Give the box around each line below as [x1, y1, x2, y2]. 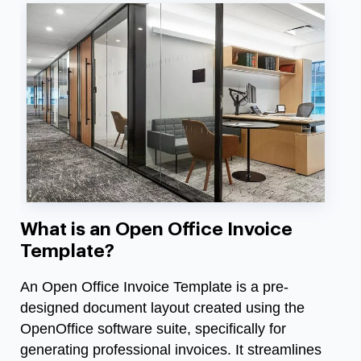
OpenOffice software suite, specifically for [20, 320, 286, 337]
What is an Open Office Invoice [20, 219, 293, 239]
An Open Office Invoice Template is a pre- [20, 278, 288, 295]
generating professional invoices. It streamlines [20, 341, 322, 358]
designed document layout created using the [20, 299, 305, 316]
